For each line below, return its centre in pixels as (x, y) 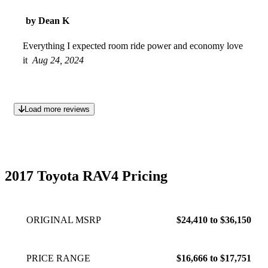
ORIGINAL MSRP (64, 220)
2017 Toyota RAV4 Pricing (86, 176)
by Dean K (48, 20)
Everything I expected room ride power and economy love (133, 45)
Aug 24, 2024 (58, 60)
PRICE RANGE (58, 258)
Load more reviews (57, 109)
